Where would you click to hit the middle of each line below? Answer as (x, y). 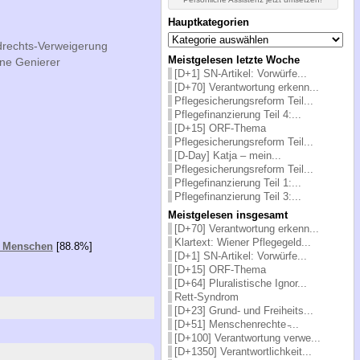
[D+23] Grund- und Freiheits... (243, 310)
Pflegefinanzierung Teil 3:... (237, 196)
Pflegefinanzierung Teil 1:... (237, 182)
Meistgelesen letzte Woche (233, 59)
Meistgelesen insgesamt (227, 215)
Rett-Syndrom (206, 297)
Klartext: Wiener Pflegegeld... (242, 242)
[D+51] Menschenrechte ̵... (236, 324)
